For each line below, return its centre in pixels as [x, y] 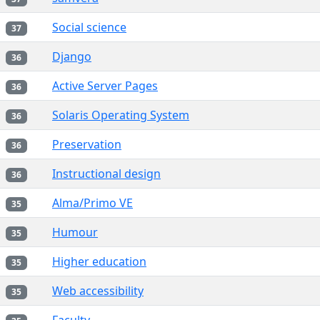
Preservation [87, 144]
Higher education [99, 261]
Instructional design [106, 174]
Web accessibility [98, 291]
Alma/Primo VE [92, 203]
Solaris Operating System [121, 115]
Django [72, 56]
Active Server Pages [105, 86]
